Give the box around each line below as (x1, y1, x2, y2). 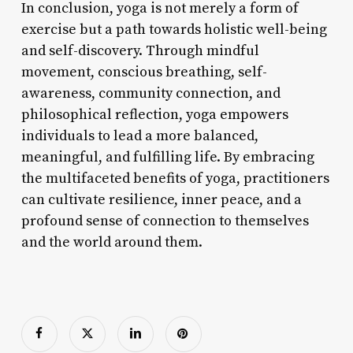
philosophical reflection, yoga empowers (20, 105, 288, 124)
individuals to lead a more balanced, (20, 126, 258, 145)
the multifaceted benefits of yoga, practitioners (20, 169, 329, 188)
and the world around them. (20, 232, 203, 251)
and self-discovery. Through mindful (20, 41, 259, 60)
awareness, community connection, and (20, 84, 281, 102)
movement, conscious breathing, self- (20, 62, 267, 81)
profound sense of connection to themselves (20, 211, 309, 230)
